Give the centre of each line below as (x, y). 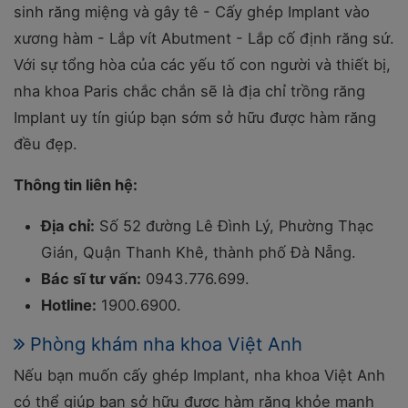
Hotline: (69, 305)
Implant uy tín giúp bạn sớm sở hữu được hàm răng (195, 117)
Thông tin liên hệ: (76, 185)
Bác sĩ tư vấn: (91, 279)
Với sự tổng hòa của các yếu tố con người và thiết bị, (202, 65)
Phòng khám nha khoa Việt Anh (166, 344)
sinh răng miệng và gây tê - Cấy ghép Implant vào (192, 12)
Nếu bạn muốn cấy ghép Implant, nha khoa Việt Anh (199, 375)
